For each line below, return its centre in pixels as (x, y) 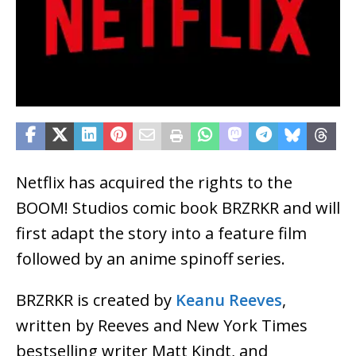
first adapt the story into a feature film (161, 233)
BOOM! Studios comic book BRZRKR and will (178, 207)
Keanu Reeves (229, 300)
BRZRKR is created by (96, 300)
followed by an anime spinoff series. (151, 258)
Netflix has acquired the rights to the (154, 182)
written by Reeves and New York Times (162, 325)
